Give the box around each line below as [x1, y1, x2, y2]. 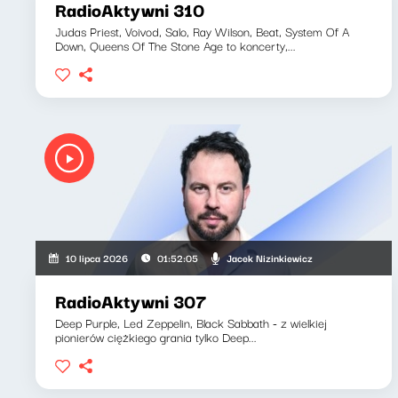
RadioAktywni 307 [55, 287, 207, 314]
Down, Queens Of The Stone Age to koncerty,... [55, 36, 296, 55]
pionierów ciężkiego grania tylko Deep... [55, 327, 257, 346]
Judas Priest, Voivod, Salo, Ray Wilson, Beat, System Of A [55, 21, 349, 41]
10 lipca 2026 [66, 250, 129, 266]
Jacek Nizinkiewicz [226, 249, 313, 266]
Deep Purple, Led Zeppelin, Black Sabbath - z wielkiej [55, 313, 327, 332]
